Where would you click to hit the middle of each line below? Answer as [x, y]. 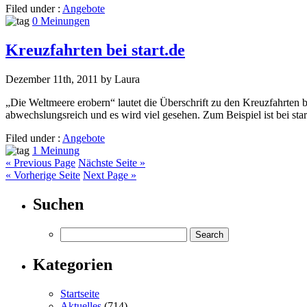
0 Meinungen [61, 21]
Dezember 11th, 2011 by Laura [73, 79]
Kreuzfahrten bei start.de [95, 50]
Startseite [80, 293]
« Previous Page [40, 163]
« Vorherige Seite [43, 175]
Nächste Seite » [112, 163]
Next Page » [110, 175]
